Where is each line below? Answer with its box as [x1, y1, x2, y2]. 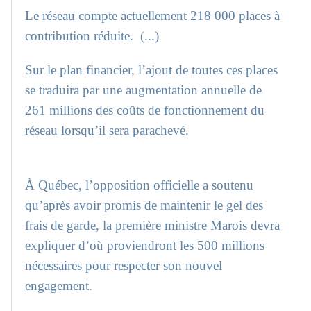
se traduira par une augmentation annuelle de [25, 83, 262, 98]
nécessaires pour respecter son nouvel [25, 258, 223, 274]
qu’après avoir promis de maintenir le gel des [25, 198, 264, 213]
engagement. [25, 278, 93, 294]
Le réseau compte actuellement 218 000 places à [25, 8, 280, 23]
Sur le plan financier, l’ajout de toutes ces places [25, 62, 278, 78]
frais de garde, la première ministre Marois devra [25, 218, 280, 233]
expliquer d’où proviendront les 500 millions [25, 238, 265, 253]
